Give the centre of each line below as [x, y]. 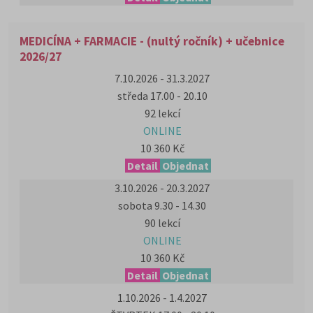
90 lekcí [162, 223]
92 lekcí [162, 113]
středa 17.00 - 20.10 [162, 96]
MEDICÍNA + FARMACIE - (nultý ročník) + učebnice [152, 41]
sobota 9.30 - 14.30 [162, 205]
